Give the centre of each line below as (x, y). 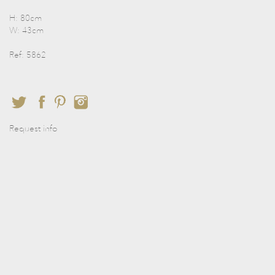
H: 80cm (25, 18)
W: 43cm (26, 30)
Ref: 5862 (28, 55)
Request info (33, 128)
